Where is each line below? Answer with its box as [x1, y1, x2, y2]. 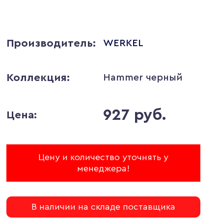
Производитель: [6, 38, 96, 49]
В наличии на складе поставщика [31, 202, 175, 211]
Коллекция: [6, 72, 70, 83]
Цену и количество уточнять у [38, 153, 168, 162]
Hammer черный [103, 72, 183, 82]
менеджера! [77, 164, 130, 173]
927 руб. [103, 107, 167, 123]
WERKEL [103, 38, 144, 48]
